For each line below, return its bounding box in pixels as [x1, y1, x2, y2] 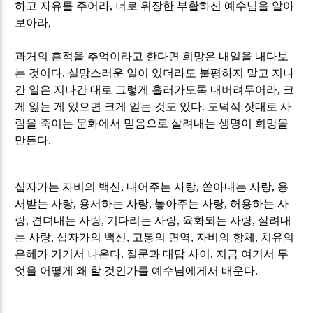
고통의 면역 [132, 231, 191, 243]
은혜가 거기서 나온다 [15, 247, 122, 260]
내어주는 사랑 [126, 180, 197, 193]
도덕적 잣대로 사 [208, 100, 292, 112]
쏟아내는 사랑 [202, 180, 272, 193]
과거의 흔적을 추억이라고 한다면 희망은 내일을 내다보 [15, 50, 289, 62]
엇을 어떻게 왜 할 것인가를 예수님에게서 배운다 [15, 264, 256, 277]
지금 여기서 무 [216, 247, 289, 260]
